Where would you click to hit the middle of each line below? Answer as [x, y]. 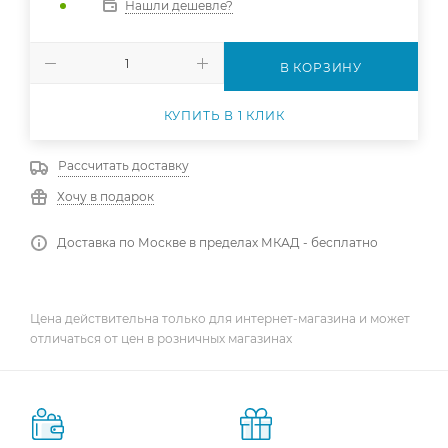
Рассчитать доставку [123, 165]
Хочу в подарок [105, 196]
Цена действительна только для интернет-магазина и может [220, 318]
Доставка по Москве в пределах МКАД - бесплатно [217, 242]
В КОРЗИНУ [321, 67]
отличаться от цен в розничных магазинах [161, 338]
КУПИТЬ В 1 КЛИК [224, 115]
